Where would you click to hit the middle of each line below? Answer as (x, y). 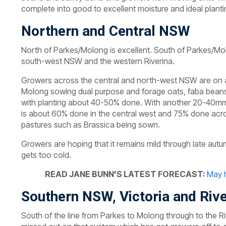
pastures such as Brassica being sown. (91, 125)
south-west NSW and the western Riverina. (98, 61)
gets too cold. (46, 155)
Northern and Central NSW (106, 31)
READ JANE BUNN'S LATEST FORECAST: (126, 174)
